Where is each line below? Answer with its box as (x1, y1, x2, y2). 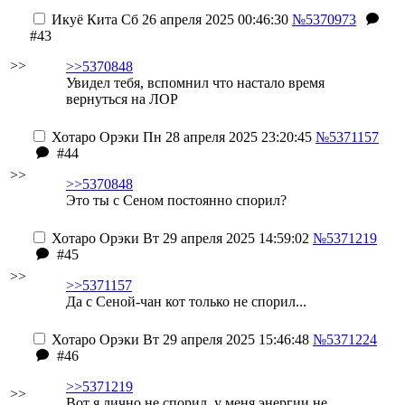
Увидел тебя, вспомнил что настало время (66, 75, 325, 90)
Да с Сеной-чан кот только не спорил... (66, 294, 306, 309)
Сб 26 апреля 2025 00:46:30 (118, 12, 288, 27)
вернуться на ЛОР (66, 91, 178, 107)
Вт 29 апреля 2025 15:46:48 (139, 332, 309, 347)
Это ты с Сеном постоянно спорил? (66, 193, 287, 208)
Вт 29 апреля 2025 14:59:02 (139, 231, 309, 246)
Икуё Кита (52, 12, 118, 27)
